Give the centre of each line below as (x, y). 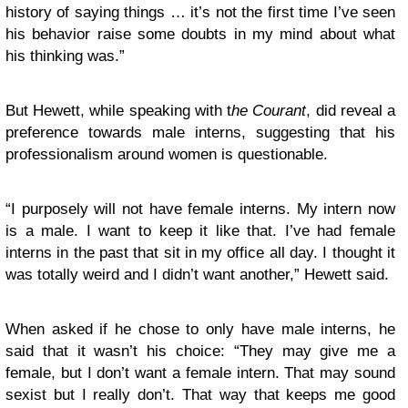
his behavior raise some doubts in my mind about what (200, 35)
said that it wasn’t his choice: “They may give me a (200, 352)
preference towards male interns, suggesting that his (200, 133)
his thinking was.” (67, 56)
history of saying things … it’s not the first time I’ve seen (200, 13)
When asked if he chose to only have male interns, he (200, 330)
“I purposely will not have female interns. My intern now (200, 209)
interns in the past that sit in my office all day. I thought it (200, 253)
